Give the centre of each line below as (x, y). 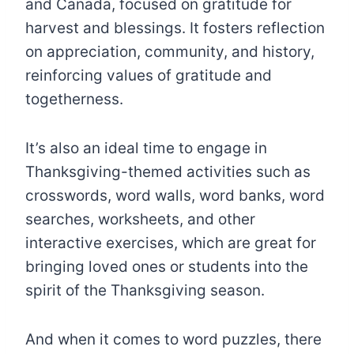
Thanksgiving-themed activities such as (168, 171)
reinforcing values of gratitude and (149, 75)
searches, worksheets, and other (140, 219)
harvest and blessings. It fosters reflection (175, 28)
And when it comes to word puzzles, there (173, 339)
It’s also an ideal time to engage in (146, 148)
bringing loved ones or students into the (167, 266)
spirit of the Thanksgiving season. (145, 290)
